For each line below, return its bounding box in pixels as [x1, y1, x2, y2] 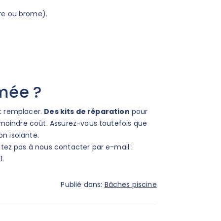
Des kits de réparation [44, 107, 130, 117]
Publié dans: [61, 180, 105, 190]
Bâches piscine [104, 180, 157, 190]
